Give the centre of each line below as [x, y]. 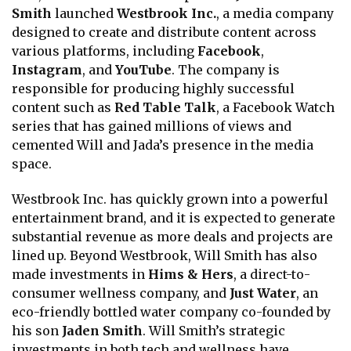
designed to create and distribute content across [164, 32]
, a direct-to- [272, 274]
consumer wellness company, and [121, 293]
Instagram [47, 69]
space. [32, 163]
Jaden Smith [102, 330]
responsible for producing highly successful [153, 88]
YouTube [143, 69]
